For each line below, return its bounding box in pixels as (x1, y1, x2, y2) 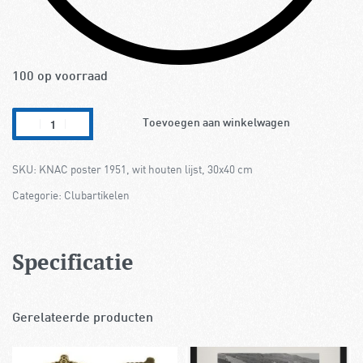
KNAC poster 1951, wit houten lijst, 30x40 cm (39, 163, 253, 177)
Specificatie (12, 247, 134, 277)
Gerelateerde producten (12, 313, 153, 326)
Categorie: (12, 189, 64, 203)
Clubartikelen (64, 189, 130, 203)
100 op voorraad (12, 71, 108, 84)
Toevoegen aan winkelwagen (142, 118, 290, 130)
